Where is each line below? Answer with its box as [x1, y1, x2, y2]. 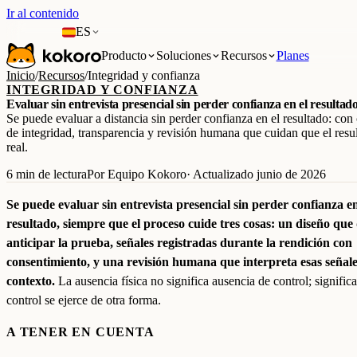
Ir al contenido [6, 6, 79, 20]
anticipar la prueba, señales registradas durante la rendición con [6, 236, 352, 249]
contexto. [6, 274, 55, 288]
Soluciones [155, 49, 211, 62]
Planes [276, 49, 309, 62]
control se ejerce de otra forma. [6, 293, 161, 307]
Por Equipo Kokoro [87, 167, 186, 181]
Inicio [6, 69, 35, 82]
